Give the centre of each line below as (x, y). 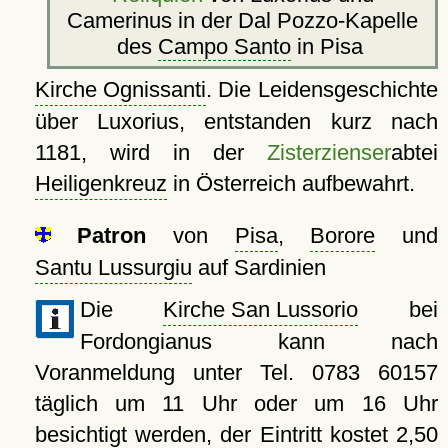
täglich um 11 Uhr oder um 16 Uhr (236, 404)
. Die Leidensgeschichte (321, 90)
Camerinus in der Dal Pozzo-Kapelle (243, 21)
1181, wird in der (150, 153)
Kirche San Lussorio (261, 310)
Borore (343, 236)
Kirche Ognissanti (120, 90)
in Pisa (329, 47)
